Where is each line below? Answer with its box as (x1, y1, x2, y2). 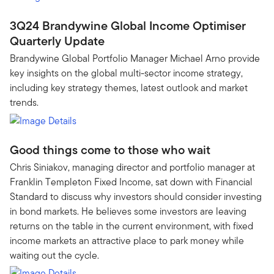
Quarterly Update (10, 32, 105, 50)
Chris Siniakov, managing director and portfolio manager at (10, 160, 255, 174)
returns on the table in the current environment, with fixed (10, 218, 253, 233)
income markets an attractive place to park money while (10, 233, 244, 248)
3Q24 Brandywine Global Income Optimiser (10, 17, 246, 35)
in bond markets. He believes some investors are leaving (10, 204, 246, 218)
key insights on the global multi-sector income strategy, (10, 66, 243, 80)
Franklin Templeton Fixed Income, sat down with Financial (10, 174, 253, 189)
